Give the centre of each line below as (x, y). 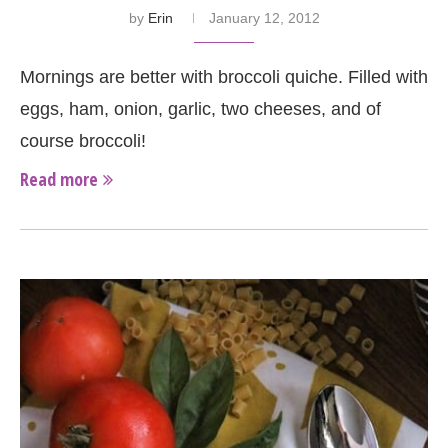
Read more (59, 179)
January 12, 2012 (264, 18)
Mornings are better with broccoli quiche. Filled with (224, 77)
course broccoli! (83, 141)
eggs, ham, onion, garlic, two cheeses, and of (200, 109)
